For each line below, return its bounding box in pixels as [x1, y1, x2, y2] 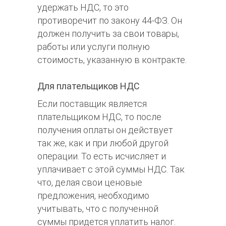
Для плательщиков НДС [37, 80, 140, 91]
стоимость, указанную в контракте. [37, 54, 187, 66]
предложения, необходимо [37, 190, 149, 201]
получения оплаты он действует [37, 124, 173, 135]
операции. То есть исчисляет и [37, 150, 166, 161]
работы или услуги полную [37, 41, 150, 52]
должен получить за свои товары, [37, 28, 179, 39]
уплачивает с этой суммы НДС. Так [37, 163, 185, 175]
